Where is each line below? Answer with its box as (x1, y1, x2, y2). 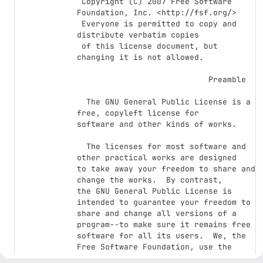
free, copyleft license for (77, 108, 199, 118)
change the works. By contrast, (77, 175, 222, 185)
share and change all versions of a (77, 208, 237, 218)
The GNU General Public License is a (77, 97, 86, 107)
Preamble (77, 75, 208, 85)
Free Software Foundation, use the (77, 242, 232, 252)
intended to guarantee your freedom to (77, 197, 251, 207)
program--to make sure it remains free (77, 220, 251, 230)
